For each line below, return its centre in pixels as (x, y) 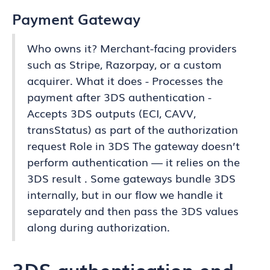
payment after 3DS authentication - (119, 96)
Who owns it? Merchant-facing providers (132, 48)
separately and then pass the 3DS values (133, 210)
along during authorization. (99, 227)
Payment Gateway (76, 18)
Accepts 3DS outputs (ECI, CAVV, (111, 113)
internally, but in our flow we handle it (125, 194)
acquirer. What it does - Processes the (125, 80)
